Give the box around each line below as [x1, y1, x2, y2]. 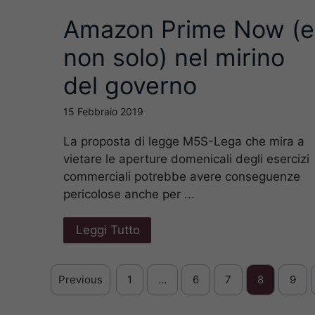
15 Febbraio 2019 [63, 105, 143, 118]
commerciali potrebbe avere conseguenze [63, 169, 300, 184]
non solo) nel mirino [63, 43, 285, 72]
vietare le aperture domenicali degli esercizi [63, 152, 309, 167]
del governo [63, 71, 197, 101]
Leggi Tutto [76, 223, 140, 238]
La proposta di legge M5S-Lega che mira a [63, 134, 304, 149]
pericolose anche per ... [63, 187, 195, 202]
